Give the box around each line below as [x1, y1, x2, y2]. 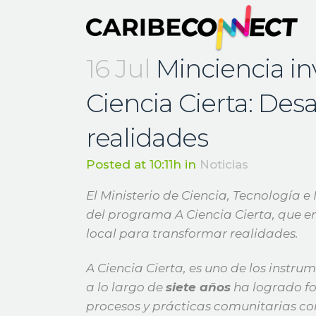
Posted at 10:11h [86, 157, 181, 171]
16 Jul [86, 53, 150, 84]
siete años [166, 280, 231, 294]
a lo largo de [86, 280, 166, 294]
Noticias [200, 157, 248, 171]
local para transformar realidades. [86, 226, 301, 241]
